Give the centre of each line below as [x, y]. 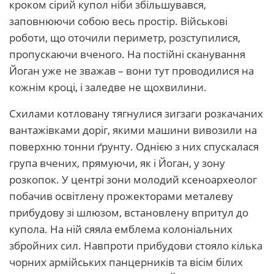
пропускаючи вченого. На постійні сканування [127, 54]
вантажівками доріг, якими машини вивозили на [133, 130]
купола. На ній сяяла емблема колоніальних [121, 229]
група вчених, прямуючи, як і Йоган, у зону [117, 163]
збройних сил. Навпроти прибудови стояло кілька [136, 246]
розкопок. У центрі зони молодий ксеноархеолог [133, 180]
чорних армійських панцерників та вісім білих [126, 262]
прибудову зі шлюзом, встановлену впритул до [129, 213]
